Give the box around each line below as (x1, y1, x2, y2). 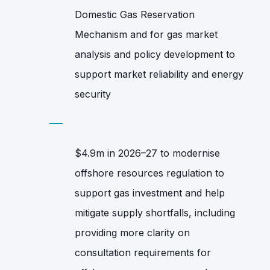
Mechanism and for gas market (75, 28, 218, 40)
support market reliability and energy (75, 67, 243, 80)
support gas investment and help (75, 186, 225, 199)
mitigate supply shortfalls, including (75, 206, 235, 219)
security (75, 87, 111, 100)
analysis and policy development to (75, 48, 235, 60)
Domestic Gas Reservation (75, 8, 195, 20)
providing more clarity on (75, 226, 190, 239)
